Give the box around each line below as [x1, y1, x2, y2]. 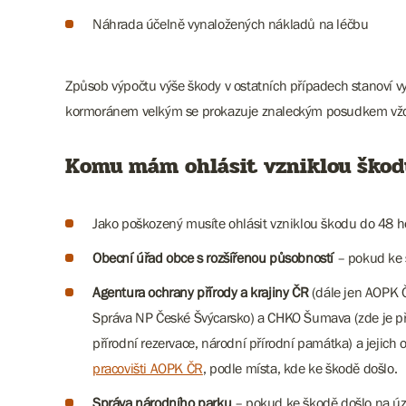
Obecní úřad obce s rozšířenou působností [92, 249, 333, 266]
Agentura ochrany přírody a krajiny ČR [92, 284, 309, 300]
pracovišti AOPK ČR [92, 360, 203, 376]
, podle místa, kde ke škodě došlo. [202, 360, 398, 376]
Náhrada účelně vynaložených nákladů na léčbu [92, 15, 369, 32]
